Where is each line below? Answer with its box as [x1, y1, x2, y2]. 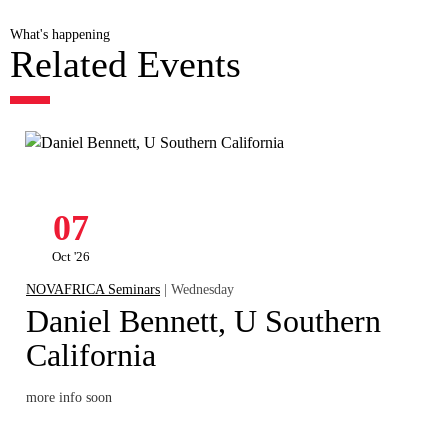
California [26, 336, 157, 373]
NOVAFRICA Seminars [26, 280, 161, 297]
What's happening [9, 25, 110, 42]
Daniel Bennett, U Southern [26, 302, 382, 339]
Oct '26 [51, 249, 90, 264]
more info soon [26, 389, 113, 406]
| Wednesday [160, 280, 235, 297]
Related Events [9, 42, 241, 85]
